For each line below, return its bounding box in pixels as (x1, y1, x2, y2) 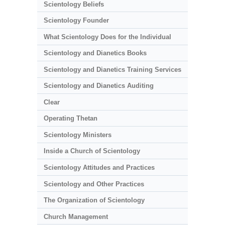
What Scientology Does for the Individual (43, 33, 171, 41)
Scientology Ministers (43, 131, 111, 139)
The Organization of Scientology (43, 196, 145, 204)
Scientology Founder (43, 17, 109, 25)
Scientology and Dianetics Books (43, 49, 147, 57)
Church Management (43, 212, 108, 220)
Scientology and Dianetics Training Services (43, 65, 181, 73)
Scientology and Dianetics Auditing (43, 82, 154, 90)
